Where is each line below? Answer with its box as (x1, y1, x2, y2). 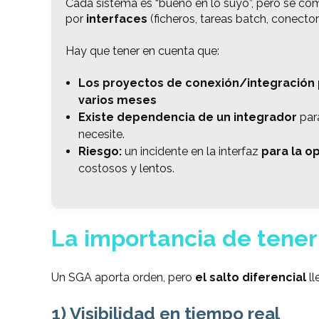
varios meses (78, 93, 157, 107)
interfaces (86, 12, 147, 26)
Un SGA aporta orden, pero (51, 271, 195, 285)
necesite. (78, 127, 125, 141)
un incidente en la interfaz (121, 144, 261, 158)
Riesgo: (78, 144, 122, 158)
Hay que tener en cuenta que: (66, 43, 219, 58)
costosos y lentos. (78, 161, 174, 175)
